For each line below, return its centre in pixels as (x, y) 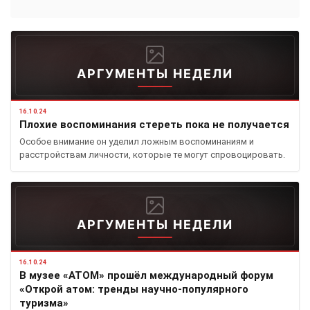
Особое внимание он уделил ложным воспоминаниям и (137, 141)
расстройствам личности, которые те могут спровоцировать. (152, 154)
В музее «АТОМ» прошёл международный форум (146, 275)
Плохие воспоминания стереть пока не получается (154, 124)
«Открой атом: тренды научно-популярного (134, 289)
